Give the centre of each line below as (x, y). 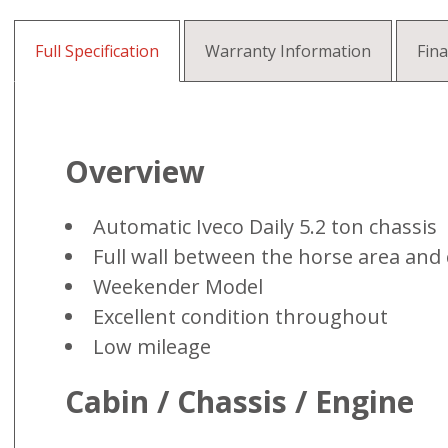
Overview (135, 171)
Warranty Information (288, 51)
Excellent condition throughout (240, 316)
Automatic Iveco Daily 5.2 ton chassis (265, 226)
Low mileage (152, 346)
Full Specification (97, 51)
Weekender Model (178, 286)
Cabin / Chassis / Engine (239, 401)
